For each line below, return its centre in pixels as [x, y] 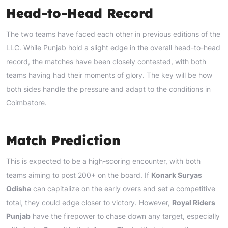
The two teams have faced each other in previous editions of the [113, 34]
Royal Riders [194, 202]
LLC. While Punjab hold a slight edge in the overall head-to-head [113, 47]
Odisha [19, 188]
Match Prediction [63, 140]
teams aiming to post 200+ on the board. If [79, 175]
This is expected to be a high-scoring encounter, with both [103, 161]
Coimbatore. [26, 102]
